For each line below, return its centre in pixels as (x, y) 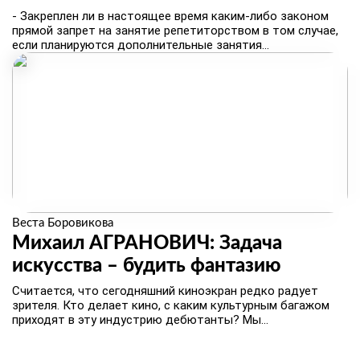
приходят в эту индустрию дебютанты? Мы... (140, 320)
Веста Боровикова (63, 223)
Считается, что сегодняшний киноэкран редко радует (165, 291)
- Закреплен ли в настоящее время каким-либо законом (170, 16)
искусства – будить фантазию (146, 266)
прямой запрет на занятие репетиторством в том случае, (175, 31)
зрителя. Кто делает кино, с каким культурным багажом (171, 305)
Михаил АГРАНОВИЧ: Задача (147, 243)
